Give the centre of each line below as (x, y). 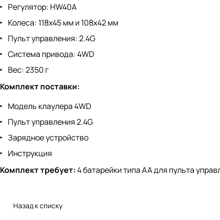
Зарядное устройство (48, 138)
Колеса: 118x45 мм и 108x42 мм (63, 23)
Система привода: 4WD (51, 54)
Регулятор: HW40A (42, 7)
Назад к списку (38, 206)
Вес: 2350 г (28, 70)
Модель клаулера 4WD (50, 106)
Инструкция (30, 153)
